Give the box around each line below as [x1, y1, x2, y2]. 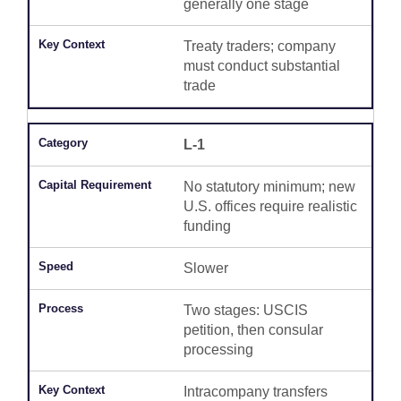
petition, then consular [183, 322, 323, 338]
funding [183, 218, 231, 235]
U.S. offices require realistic [183, 199, 357, 215]
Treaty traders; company [183, 38, 336, 55]
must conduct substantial [183, 58, 340, 74]
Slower [183, 260, 228, 277]
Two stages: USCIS [183, 303, 308, 319]
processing [183, 342, 253, 358]
